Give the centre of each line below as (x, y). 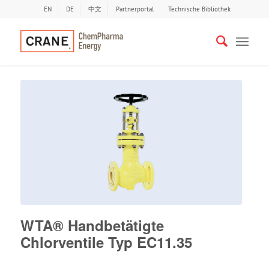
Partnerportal (135, 9)
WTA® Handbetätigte (92, 225)
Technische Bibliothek (200, 9)
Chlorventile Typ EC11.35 (106, 242)
